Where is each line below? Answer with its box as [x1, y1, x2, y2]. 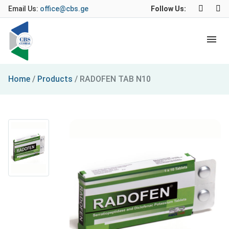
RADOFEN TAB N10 [80, 74, 151, 84]
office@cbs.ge [40, 5, 88, 13]
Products [37, 74, 73, 84]
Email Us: [8, 5, 40, 13]
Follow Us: [151, 5, 186, 13]
